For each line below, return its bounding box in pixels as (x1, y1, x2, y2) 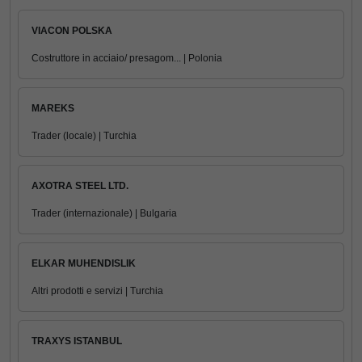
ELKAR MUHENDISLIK (32, 258, 136, 269)
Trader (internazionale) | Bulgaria (32, 208, 177, 219)
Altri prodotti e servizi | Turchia (32, 285, 163, 297)
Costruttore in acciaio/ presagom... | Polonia (32, 53, 222, 64)
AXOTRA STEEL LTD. (32, 180, 128, 192)
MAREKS (32, 103, 74, 114)
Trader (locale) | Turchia (32, 130, 137, 141)
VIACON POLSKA (32, 25, 112, 36)
